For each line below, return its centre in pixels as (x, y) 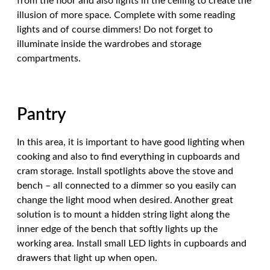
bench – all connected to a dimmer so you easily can (127, 186)
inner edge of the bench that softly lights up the (117, 229)
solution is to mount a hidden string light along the (123, 215)
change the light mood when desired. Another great (125, 200)
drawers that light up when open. (87, 258)
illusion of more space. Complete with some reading (126, 15)
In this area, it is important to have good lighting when (131, 142)
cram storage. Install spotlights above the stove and (125, 171)
